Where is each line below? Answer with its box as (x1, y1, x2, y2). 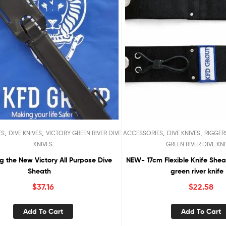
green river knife (171, 166, 224, 176)
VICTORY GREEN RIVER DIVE (46, 129, 122, 137)
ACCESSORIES (123, 129, 163, 137)
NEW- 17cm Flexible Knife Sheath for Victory (126, 155, 164, 165)
